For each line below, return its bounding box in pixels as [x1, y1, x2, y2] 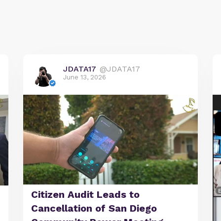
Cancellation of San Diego [31, 202, 157, 214]
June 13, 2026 [63, 74, 107, 81]
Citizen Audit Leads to [31, 188, 140, 200]
